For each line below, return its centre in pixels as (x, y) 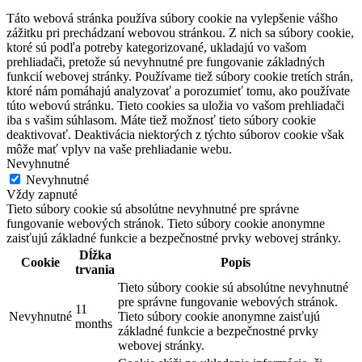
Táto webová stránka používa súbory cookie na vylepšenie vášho (172, 19)
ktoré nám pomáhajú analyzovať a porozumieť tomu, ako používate (178, 91)
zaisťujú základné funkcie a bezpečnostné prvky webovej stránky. (174, 238)
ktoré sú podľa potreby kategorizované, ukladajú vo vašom (156, 48)
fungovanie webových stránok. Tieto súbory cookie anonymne (166, 224)
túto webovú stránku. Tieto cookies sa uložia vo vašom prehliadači (175, 106)
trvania (95, 270)
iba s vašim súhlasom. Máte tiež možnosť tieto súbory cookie (161, 120)
